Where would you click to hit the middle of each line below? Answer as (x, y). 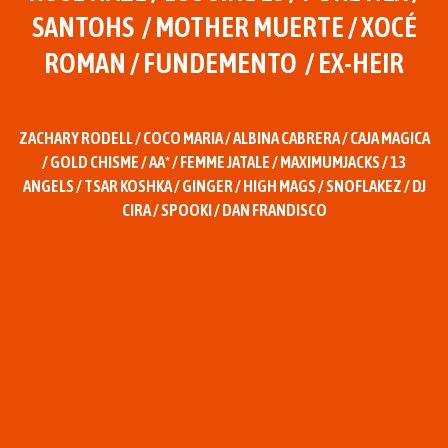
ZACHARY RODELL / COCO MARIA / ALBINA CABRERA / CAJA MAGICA (224, 138)
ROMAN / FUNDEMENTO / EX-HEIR (224, 63)
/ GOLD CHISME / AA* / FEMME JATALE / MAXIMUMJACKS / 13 (224, 162)
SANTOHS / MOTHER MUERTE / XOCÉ (224, 27)
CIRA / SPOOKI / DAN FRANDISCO (224, 210)
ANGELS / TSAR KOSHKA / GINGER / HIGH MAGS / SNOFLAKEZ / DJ (224, 186)
